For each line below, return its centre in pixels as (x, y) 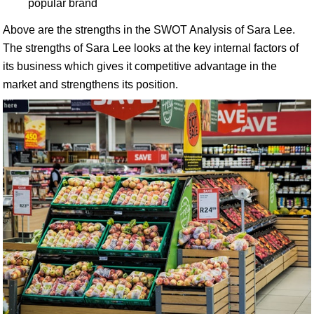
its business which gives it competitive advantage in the (140, 66)
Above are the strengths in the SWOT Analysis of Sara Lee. (149, 30)
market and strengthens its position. (90, 84)
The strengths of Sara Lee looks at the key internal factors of (151, 48)
